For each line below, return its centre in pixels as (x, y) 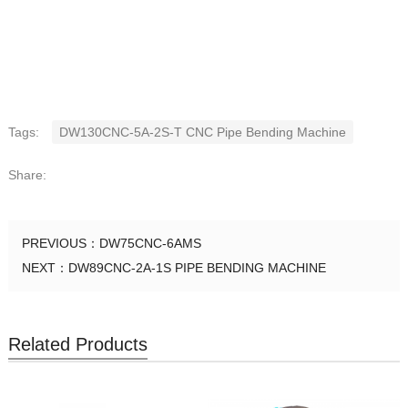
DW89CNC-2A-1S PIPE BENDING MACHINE (197, 267)
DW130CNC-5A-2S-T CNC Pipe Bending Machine (202, 133)
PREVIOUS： (60, 243)
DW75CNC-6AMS (150, 243)
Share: (27, 174)
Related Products (77, 344)
